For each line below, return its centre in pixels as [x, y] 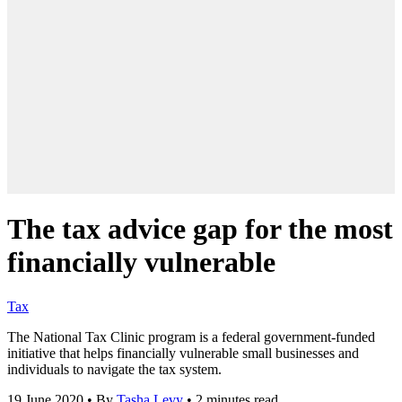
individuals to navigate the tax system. [114, 369]
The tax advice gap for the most [200, 229]
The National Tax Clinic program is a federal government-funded [191, 336]
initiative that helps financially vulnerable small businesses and [183, 353]
